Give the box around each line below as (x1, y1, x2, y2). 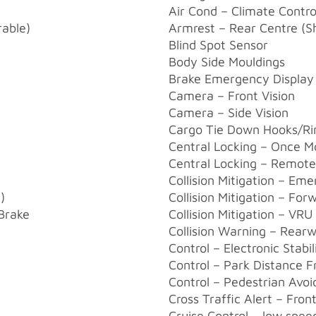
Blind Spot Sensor (169, 37, 268, 52)
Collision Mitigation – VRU (169, 206, 312, 221)
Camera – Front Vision (169, 87, 295, 103)
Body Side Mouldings (169, 54, 285, 69)
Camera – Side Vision (169, 104, 288, 120)
